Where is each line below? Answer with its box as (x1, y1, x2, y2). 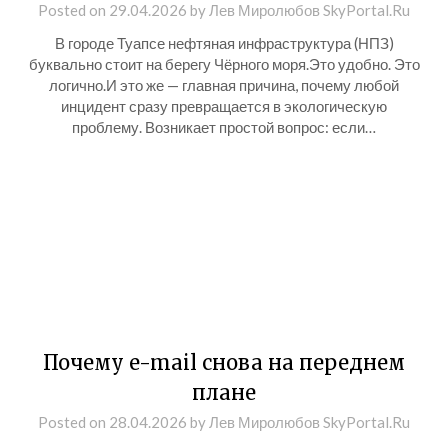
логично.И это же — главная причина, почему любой (49, 76, 399, 94)
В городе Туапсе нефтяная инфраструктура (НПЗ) (54, 34, 394, 52)
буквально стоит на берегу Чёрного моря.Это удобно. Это (28, 55, 420, 73)
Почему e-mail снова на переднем (43, 350, 405, 375)
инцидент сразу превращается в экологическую (61, 97, 387, 115)
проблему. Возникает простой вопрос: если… (72, 118, 376, 136)
